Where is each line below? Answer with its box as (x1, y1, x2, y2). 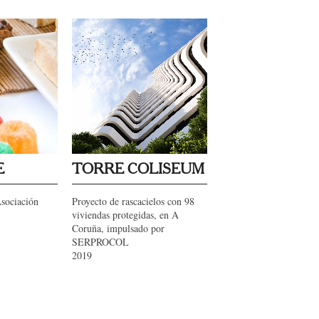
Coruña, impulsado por (72, 221, 164, 235)
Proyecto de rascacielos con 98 (72, 194, 194, 208)
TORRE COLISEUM (72, 162, 204, 177)
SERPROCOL (72, 235, 129, 249)
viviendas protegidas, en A (72, 208, 179, 221)
